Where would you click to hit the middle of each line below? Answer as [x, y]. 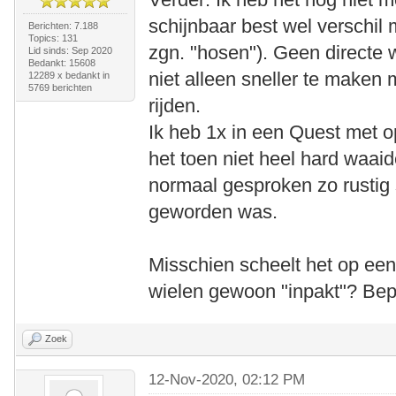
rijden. [175, 106]
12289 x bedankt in [69, 76]
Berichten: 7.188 [63, 26]
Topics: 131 [53, 38]
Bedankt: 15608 [61, 63]
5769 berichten [60, 88]
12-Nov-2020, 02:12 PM [227, 380]
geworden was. [213, 212]
